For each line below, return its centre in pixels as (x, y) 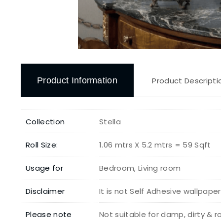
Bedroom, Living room (140, 168)
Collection (45, 121)
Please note (49, 214)
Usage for (44, 168)
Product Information (77, 81)
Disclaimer (45, 191)
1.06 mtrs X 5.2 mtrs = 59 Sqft (155, 145)
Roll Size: (42, 145)
